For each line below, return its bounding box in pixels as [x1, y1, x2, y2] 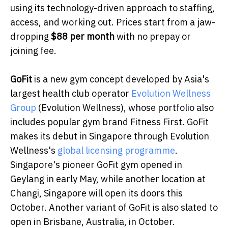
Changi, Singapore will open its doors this [10, 187, 183, 199]
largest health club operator [10, 88, 131, 100]
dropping [10, 31, 51, 43]
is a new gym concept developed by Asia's [32, 73, 209, 85]
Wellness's [10, 145, 58, 157]
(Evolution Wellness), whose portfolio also [36, 102, 214, 114]
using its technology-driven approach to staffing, [10, 2, 215, 14]
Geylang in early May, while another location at [10, 173, 206, 185]
